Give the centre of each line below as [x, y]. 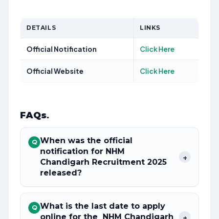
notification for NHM [82, 151]
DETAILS [41, 28]
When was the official [86, 141]
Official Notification [62, 49]
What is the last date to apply [103, 206]
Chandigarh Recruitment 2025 [103, 162]
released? [61, 173]
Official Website [55, 71]
